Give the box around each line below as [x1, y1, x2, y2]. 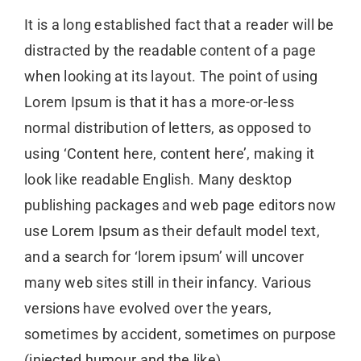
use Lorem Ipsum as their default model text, [23, 222, 320, 240]
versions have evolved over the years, [23, 300, 272, 317]
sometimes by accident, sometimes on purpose [23, 326, 337, 343]
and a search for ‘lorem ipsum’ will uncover [23, 248, 305, 266]
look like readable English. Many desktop [23, 171, 292, 189]
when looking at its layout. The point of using [23, 68, 318, 85]
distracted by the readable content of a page [23, 42, 316, 60]
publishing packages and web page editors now [23, 197, 336, 214]
